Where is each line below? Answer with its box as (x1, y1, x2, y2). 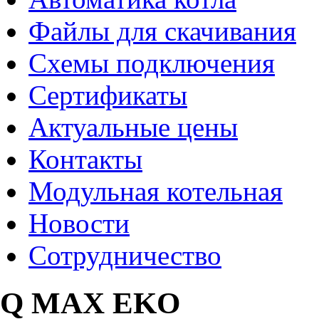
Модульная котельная (28, 176, 283, 207)
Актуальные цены (28, 112, 238, 143)
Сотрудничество (28, 240, 221, 271)
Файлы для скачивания (28, 16, 296, 47)
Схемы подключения (28, 48, 275, 79)
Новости (28, 208, 130, 239)
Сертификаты (28, 80, 187, 111)
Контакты (28, 144, 142, 175)
